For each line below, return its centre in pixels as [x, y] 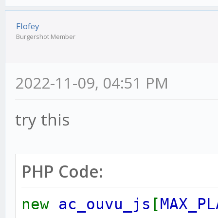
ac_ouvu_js [105, 204]
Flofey [28, 26]
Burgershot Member [46, 37]
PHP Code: [62, 172]
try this [42, 119]
